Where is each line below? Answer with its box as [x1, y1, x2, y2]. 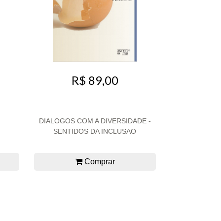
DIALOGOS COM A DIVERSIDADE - [38, 116, 151, 125]
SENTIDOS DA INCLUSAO [53, 127, 137, 135]
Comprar [82, 157, 115, 166]
